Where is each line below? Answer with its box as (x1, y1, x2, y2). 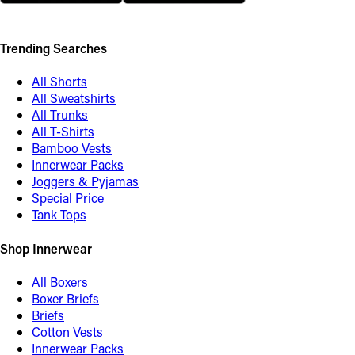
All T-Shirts (32, 123, 94, 140)
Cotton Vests (32, 323, 103, 340)
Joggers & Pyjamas (32, 173, 139, 190)
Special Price (32, 189, 104, 207)
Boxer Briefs (32, 289, 99, 307)
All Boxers (32, 273, 88, 290)
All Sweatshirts (32, 90, 116, 107)
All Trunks (32, 106, 88, 124)
